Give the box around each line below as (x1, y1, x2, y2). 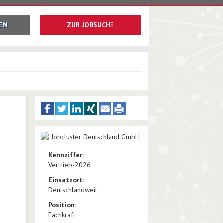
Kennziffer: (48, 150, 84, 159)
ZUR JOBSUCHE (67, 20, 114, 29)
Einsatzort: (48, 175, 84, 184)
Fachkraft (48, 210, 75, 219)
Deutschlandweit (48, 185, 97, 194)
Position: (48, 200, 76, 209)
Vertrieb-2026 (48, 160, 91, 169)
